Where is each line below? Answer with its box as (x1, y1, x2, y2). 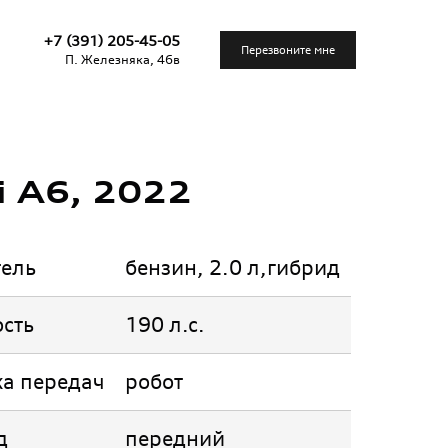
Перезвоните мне (241, 42, 335, 57)
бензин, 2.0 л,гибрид (124, 255, 340, 280)
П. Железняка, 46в (65, 52, 180, 67)
